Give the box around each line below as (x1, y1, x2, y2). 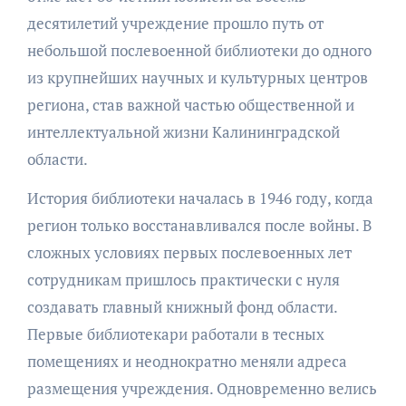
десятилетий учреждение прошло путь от (26, 13, 324, 34)
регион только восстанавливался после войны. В (26, 215, 372, 237)
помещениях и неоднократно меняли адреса (26, 351, 347, 372)
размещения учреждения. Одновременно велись (26, 378, 377, 400)
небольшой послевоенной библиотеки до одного (26, 40, 372, 62)
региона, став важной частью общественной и (26, 94, 354, 116)
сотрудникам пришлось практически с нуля (26, 269, 340, 291)
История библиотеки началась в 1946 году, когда (26, 188, 373, 209)
